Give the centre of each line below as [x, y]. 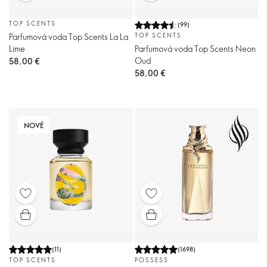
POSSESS [151, 260]
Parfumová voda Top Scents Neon [195, 48]
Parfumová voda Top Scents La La [69, 36]
